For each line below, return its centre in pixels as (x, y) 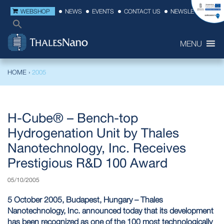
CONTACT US (142, 11)
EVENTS (103, 11)
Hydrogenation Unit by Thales (93, 133)
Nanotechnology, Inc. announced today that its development (110, 210)
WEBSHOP (35, 11)
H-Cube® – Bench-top (73, 118)
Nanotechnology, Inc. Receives (97, 148)
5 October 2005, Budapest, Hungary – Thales (85, 199)
